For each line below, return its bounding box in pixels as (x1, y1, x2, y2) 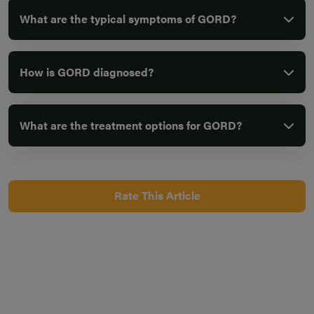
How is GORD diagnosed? (20, 64, 153, 80)
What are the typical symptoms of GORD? (20, 11, 236, 27)
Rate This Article (114, 187, 200, 203)
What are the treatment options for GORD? (20, 117, 242, 133)
